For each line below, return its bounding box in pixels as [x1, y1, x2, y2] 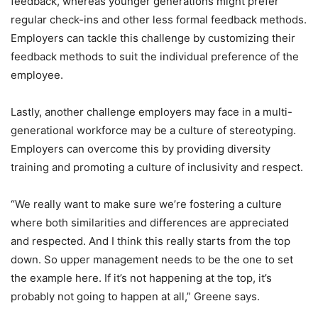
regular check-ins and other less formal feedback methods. [11, 13, 307, 26]
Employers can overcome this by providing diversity [11, 142, 270, 155]
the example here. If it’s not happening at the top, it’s [11, 271, 272, 285]
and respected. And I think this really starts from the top [11, 234, 290, 248]
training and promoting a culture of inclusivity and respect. [11, 160, 303, 174]
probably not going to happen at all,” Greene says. [11, 290, 260, 303]
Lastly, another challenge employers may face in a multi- [11, 105, 292, 119]
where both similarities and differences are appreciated [11, 216, 289, 229]
